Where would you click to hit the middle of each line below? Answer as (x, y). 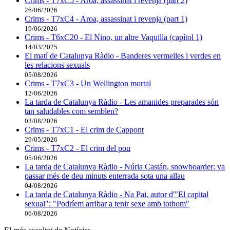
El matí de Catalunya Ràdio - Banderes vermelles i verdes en (123, 55)
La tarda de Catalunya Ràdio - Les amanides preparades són (122, 102)
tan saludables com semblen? (71, 111)
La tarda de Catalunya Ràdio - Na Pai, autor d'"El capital (117, 194)
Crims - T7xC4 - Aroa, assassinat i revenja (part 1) (106, 18)
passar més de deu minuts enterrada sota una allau (105, 176)
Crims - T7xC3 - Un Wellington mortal (88, 83)
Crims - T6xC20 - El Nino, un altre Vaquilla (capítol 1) (113, 37)
